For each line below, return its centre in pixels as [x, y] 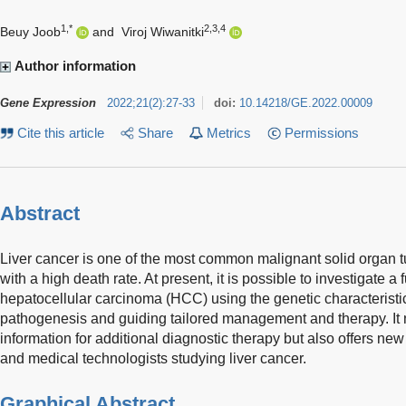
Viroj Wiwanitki [163, 31]
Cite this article [61, 133]
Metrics [228, 133]
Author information [75, 65]
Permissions [321, 133]
